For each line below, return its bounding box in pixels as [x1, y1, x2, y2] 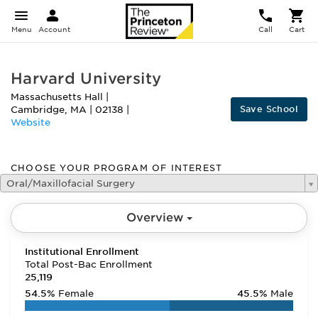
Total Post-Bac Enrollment [25, 259, 153, 270]
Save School [239, 104, 298, 114]
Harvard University [11, 70, 162, 87]
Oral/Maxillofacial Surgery [6, 178, 135, 189]
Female [58, 288, 94, 299]
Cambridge [11, 104, 65, 115]
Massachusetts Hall [11, 92, 106, 102]
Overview [126, 211, 187, 224]
